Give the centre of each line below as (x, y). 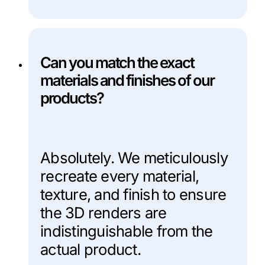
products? (72, 98)
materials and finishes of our (127, 80)
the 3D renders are (104, 212)
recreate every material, (119, 176)
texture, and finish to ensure (133, 194)
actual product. (91, 249)
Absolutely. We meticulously (134, 157)
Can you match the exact (117, 63)
